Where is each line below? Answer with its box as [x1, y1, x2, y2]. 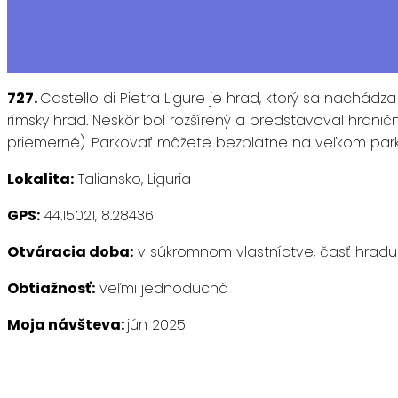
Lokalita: [7, 169, 74, 190]
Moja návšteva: [7, 314, 127, 336]
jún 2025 [127, 314, 186, 336]
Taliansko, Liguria [74, 169, 191, 190]
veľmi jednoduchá [95, 278, 228, 299]
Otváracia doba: [7, 242, 133, 263]
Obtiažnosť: [7, 278, 95, 299]
